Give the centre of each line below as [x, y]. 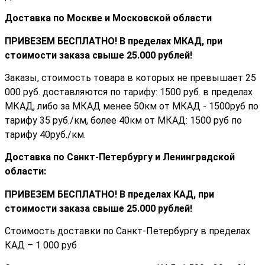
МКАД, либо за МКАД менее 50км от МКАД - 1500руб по [132, 106]
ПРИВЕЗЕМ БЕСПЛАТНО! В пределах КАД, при [109, 194]
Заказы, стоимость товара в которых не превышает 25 [130, 77]
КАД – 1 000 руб [41, 245]
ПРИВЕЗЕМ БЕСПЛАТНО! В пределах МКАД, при [114, 41]
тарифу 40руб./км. [45, 134]
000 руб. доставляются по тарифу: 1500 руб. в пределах [129, 92]
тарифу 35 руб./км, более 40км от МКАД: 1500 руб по [123, 120]
